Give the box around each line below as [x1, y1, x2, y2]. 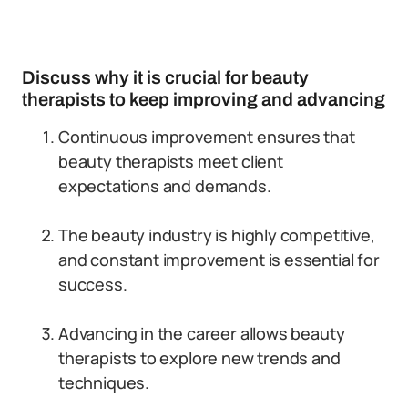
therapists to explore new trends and [58, 347, 341, 369]
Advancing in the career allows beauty [58, 322, 345, 344]
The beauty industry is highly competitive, [58, 224, 375, 246]
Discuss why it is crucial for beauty [22, 67, 309, 87]
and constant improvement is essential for [58, 249, 380, 270]
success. [58, 273, 127, 295]
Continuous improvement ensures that [58, 126, 355, 148]
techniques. [58, 372, 150, 393]
